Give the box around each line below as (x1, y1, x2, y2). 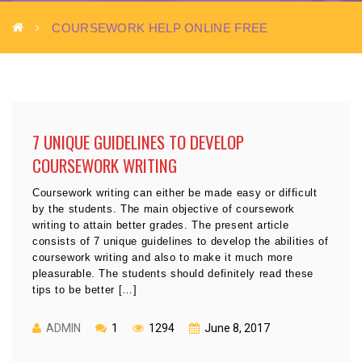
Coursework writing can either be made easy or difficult (32, 187, 318, 199)
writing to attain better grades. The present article (32, 219, 289, 231)
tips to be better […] (32, 284, 137, 296)
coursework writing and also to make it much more (32, 251, 293, 263)
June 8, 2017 (202, 322, 270, 335)
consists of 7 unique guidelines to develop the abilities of (32, 235, 329, 247)
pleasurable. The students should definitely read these (32, 267, 314, 280)
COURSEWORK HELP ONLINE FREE (52, 20, 268, 35)
